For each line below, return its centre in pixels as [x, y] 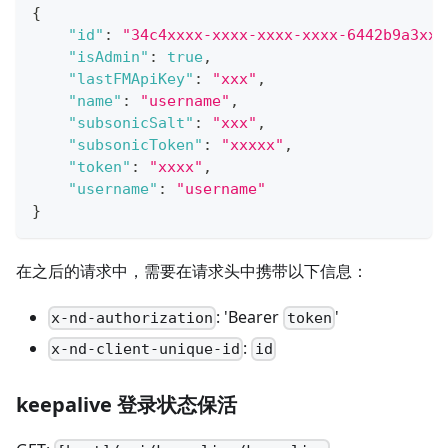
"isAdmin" [108, 56]
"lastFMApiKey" [131, 78]
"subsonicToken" [135, 144]
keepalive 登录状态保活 [126, 405]
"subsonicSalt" [131, 122]
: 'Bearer [250, 316]
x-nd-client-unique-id [146, 349]
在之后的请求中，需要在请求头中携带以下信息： [192, 270]
